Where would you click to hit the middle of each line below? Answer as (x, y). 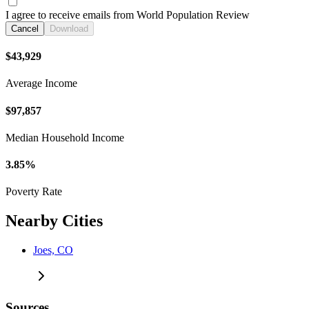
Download (69, 28)
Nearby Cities (54, 221)
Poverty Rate (34, 192)
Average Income (41, 83)
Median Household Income (65, 137)
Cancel (25, 28)
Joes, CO (53, 250)
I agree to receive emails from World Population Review (128, 14)
